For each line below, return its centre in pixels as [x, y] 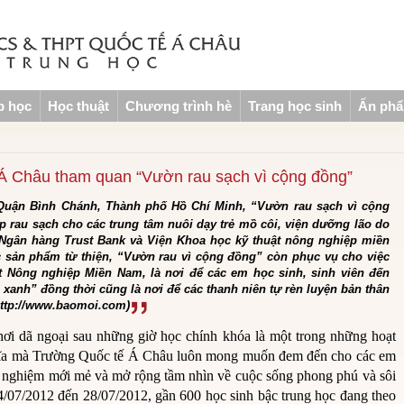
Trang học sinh [295, 106]
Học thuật [78, 106]
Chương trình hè [179, 106]
